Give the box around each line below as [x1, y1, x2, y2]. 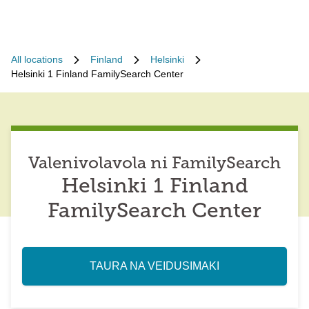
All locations [11, 54, 63, 65]
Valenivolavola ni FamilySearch [28, 156, 281, 172]
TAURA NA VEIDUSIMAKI [90, 260, 219, 272]
